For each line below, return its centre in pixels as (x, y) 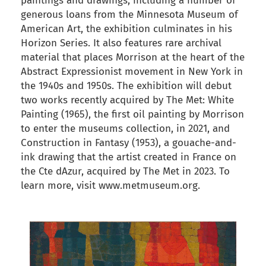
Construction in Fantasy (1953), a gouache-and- (129, 143)
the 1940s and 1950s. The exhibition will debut (126, 86)
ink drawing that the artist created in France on (129, 157)
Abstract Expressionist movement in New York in (132, 72)
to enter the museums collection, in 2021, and (125, 129)
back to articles (50, 199)
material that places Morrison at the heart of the (133, 58)
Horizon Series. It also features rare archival (121, 43)
